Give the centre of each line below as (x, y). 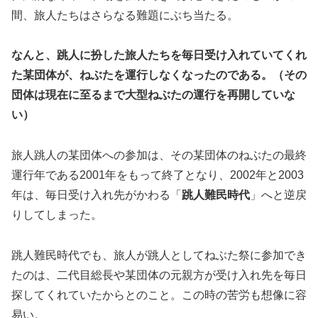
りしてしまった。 (57, 215)
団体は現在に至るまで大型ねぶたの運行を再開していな (153, 95)
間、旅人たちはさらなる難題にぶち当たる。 (125, 15)
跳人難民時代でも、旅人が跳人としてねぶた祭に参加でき (159, 255)
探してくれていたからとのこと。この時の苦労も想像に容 (159, 295)
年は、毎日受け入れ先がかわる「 (97, 195)
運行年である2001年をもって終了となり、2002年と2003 (158, 175)
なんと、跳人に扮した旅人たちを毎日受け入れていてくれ (159, 55)
